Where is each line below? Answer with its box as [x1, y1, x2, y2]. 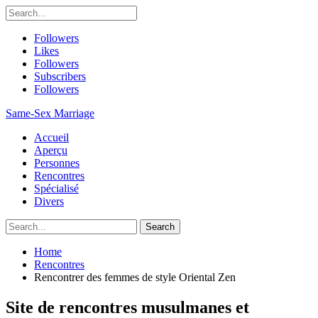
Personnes [34, 157, 79, 169]
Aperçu [34, 144, 67, 156]
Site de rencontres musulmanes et [6, 297, 249, 317]
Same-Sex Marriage [6, 107, 94, 119]
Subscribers [34, 70, 86, 82]
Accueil [34, 131, 69, 143]
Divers [34, 195, 64, 207]
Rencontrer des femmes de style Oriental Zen [34, 271, 236, 283]
